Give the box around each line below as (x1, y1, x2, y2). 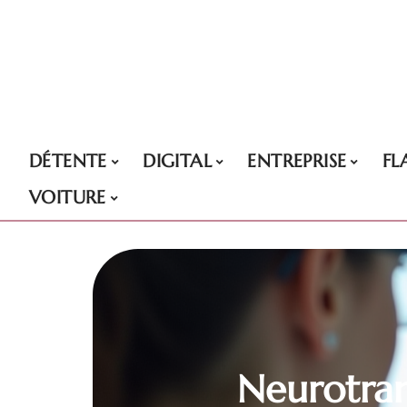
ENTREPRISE (247, 150, 347, 173)
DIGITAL (143, 150, 213, 173)
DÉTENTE (29, 150, 107, 173)
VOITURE (29, 186, 106, 209)
